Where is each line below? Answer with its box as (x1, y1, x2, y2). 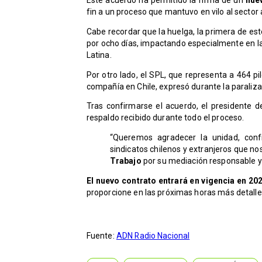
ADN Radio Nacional (116, 231, 190, 241)
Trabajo (109, 156, 142, 166)
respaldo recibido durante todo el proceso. (86, 113, 244, 123)
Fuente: (86, 231, 116, 241)
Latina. (86, 50, 112, 60)
